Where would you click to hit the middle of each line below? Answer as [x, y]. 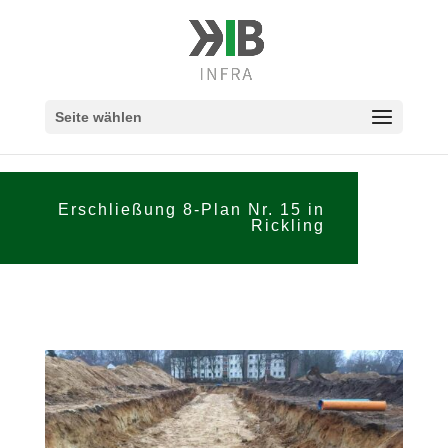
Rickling [288, 225]
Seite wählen [98, 117]
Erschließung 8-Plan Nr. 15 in [192, 209]
